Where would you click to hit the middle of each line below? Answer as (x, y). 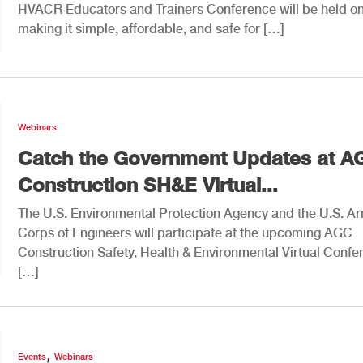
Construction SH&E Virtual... (148, 184)
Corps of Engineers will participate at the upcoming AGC (185, 233)
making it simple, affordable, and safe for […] (151, 28)
